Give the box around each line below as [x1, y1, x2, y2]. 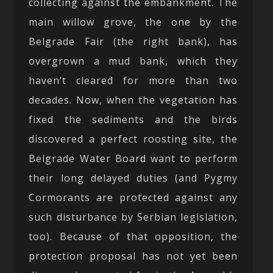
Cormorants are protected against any [29, 190, 238, 204]
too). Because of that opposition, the [29, 229, 238, 243]
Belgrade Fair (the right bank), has [29, 34, 238, 48]
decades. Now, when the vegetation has [29, 93, 238, 107]
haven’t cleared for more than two [29, 73, 238, 87]
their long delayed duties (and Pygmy [29, 171, 238, 185]
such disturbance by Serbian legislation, [29, 210, 238, 224]
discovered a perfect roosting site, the [29, 132, 238, 146]
